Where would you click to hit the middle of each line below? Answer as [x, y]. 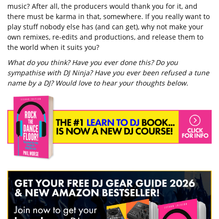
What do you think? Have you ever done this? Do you [93, 62]
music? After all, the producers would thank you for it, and [102, 6]
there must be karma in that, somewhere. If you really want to [109, 16]
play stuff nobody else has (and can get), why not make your [105, 26]
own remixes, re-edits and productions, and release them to [105, 37]
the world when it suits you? [53, 47]
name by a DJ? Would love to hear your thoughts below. [98, 83]
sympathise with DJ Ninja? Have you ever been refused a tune [108, 72]
